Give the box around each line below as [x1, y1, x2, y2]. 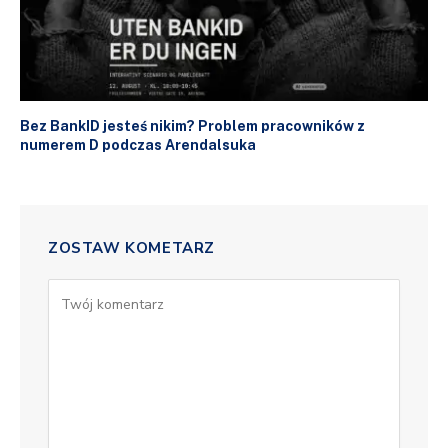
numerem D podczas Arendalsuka [20, 136, 256, 153]
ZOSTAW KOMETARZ [48, 237, 215, 258]
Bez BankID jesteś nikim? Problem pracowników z [20, 117, 365, 134]
